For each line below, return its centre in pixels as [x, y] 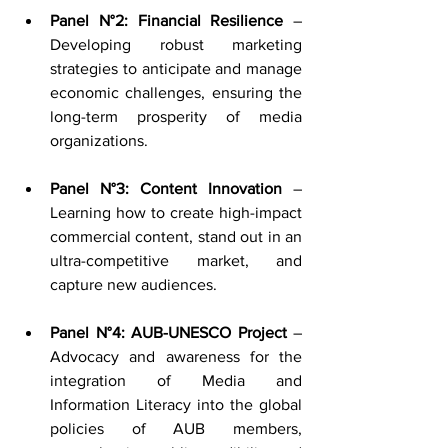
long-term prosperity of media [176, 117]
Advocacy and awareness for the [176, 357]
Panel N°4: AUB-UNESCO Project [168, 333]
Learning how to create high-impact [176, 213]
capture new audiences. [133, 285]
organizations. [99, 141]
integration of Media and [176, 381]
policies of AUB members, [176, 429]
